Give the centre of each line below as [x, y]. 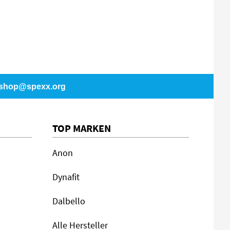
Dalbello [69, 201]
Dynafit [66, 177]
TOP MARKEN [82, 128]
